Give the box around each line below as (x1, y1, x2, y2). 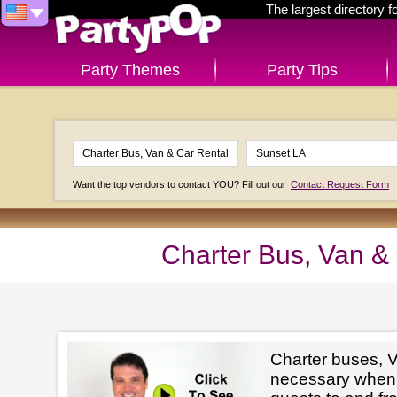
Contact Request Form (291, 179, 389, 190)
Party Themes (80, 61, 180, 79)
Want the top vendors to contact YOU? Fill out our (73, 179, 289, 190)
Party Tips (266, 61, 338, 79)
